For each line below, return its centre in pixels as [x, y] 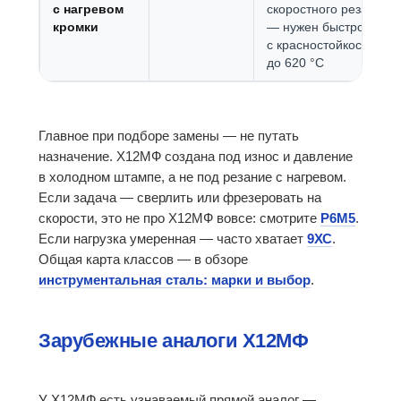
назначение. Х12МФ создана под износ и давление [196, 157]
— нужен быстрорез [325, 27]
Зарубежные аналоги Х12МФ [174, 341]
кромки [76, 27]
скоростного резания [328, 9]
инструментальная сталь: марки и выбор [175, 280]
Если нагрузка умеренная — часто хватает [173, 239]
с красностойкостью [325, 45]
